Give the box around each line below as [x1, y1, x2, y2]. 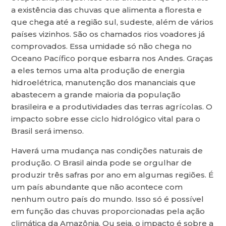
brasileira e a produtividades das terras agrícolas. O [11, 102, 213, 112]
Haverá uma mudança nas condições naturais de [11, 146, 203, 156]
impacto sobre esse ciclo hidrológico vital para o [11, 114, 201, 124]
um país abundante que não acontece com [11, 182, 183, 192]
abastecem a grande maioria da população [11, 90, 181, 100]
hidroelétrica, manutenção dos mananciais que [11, 78, 196, 88]
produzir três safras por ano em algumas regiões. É [11, 170, 214, 180]
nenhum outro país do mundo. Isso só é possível [11, 194, 204, 204]
